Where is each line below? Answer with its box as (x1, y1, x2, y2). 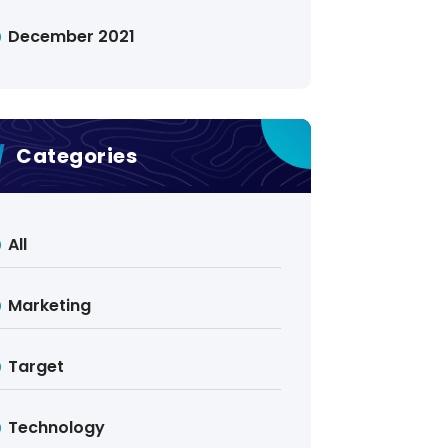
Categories (16, 142, 137, 170)
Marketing (8, 294, 92, 317)
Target (8, 355, 65, 378)
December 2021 (8, 25, 136, 48)
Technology (8, 416, 106, 439)
